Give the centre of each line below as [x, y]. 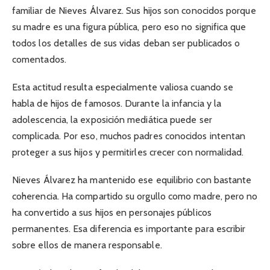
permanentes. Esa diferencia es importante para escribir [129, 229]
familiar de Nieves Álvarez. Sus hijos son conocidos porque [134, 11]
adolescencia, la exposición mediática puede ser [112, 120]
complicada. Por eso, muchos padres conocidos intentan [129, 136]
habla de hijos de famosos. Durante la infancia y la [117, 104]
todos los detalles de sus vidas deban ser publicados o [126, 43]
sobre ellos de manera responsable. [87, 245]
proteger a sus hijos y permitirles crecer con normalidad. [128, 152]
